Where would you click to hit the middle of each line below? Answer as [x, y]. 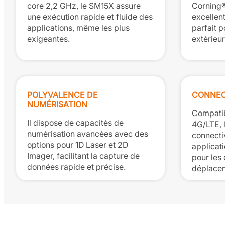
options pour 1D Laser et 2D [78, 145]
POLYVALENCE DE [63, 95]
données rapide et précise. [76, 167]
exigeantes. [48, 39]
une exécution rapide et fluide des [90, 17]
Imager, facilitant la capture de [83, 156]
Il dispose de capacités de [75, 123]
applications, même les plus [78, 28]
